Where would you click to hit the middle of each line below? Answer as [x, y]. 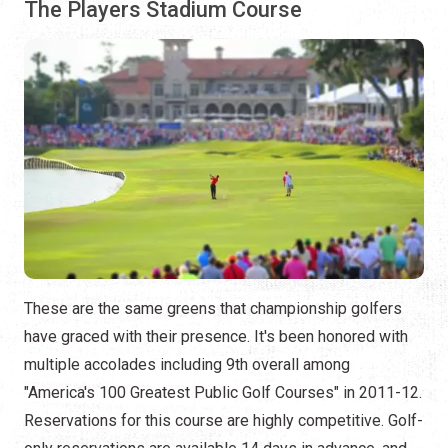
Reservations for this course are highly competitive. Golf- [223, 421]
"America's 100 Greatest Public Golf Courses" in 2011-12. [223, 393]
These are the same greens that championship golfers [213, 309]
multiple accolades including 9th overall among [187, 365]
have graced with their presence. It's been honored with [216, 337]
